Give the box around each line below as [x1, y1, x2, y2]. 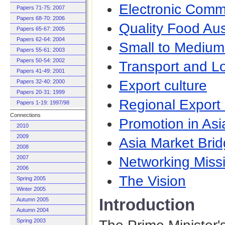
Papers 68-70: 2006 [17, 15, 65, 21]
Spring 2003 [17, 217, 46, 223]
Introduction [99, 195, 195, 214]
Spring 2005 [17, 175, 46, 181]
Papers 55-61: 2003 [17, 47, 65, 53]
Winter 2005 [17, 186, 46, 192]
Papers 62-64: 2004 [17, 36, 65, 42]
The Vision [119, 173, 186, 189]
